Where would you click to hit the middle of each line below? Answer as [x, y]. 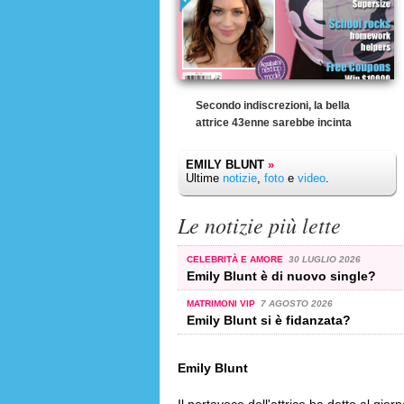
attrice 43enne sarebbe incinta [274, 123]
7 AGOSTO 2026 [296, 303]
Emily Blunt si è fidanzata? [269, 320]
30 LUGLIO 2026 [324, 259]
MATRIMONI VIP [222, 303]
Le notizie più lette [259, 225]
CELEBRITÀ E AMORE [236, 259]
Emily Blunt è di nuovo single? [281, 275]
